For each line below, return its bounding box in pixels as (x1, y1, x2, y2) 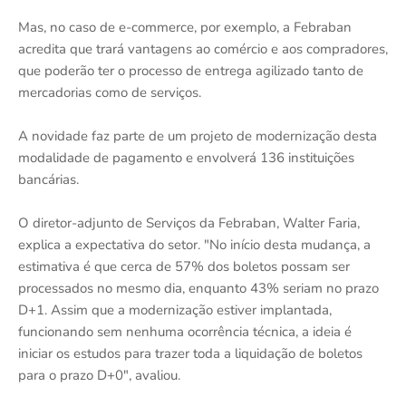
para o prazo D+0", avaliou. (18, 365, 180, 384)
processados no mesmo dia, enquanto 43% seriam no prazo (18, 278, 379, 297)
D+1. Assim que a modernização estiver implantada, (18, 300, 332, 319)
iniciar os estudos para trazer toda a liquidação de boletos (18, 343, 362, 362)
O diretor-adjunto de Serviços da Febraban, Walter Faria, (18, 213, 360, 232)
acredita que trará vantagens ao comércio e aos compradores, (18, 39, 388, 58)
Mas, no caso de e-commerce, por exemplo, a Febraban (18, 17, 352, 36)
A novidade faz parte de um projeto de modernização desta (18, 126, 377, 145)
